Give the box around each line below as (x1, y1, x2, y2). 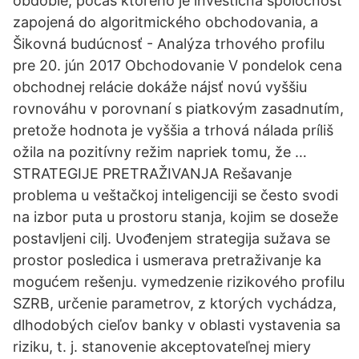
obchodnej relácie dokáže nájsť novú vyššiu (13, 79, 307, 95)
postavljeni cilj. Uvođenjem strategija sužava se (13, 230, 330, 247)
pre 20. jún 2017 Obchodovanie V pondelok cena (13, 57, 342, 74)
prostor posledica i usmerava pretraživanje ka (13, 252, 321, 268)
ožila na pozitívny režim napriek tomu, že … (13, 143, 307, 160)
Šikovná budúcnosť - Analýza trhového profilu (13, 35, 325, 52)
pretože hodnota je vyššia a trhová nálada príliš (13, 122, 333, 139)
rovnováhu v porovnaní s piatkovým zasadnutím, (13, 100, 344, 117)
